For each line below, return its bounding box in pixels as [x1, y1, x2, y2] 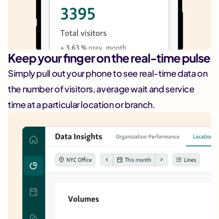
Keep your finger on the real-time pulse [8, 50, 211, 66]
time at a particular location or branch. [8, 99, 155, 110]
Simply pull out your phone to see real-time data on [8, 67, 208, 79]
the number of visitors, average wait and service [8, 83, 195, 95]
